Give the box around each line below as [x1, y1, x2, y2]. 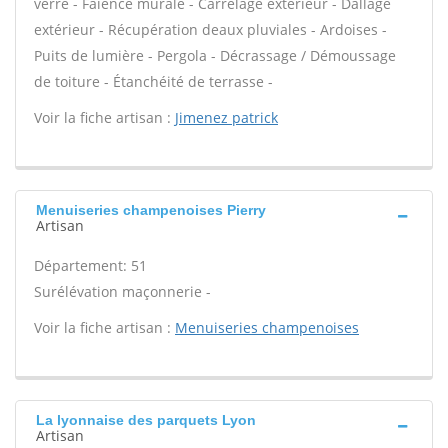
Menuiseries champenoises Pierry [36, 202, 266, 218]
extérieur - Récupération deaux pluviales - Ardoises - [34, 20, 387, 39]
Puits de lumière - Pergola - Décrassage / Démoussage [34, 46, 396, 65]
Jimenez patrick [175, 108, 278, 127]
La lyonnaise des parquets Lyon [36, 412, 256, 428]
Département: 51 [34, 256, 147, 275]
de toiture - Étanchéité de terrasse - [34, 72, 273, 91]
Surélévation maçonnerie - [34, 282, 211, 301]
